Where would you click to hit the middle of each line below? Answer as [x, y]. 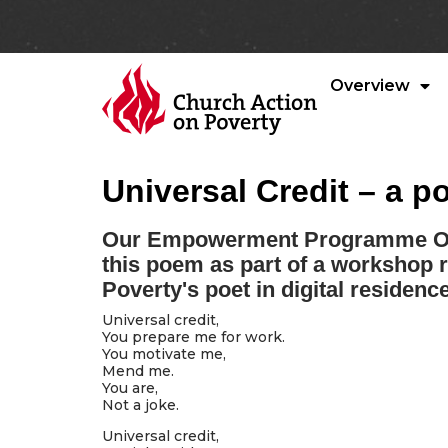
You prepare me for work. [193, 337]
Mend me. [138, 371]
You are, [130, 388]
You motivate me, [164, 354]
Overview [370, 85]
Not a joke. [140, 405]
